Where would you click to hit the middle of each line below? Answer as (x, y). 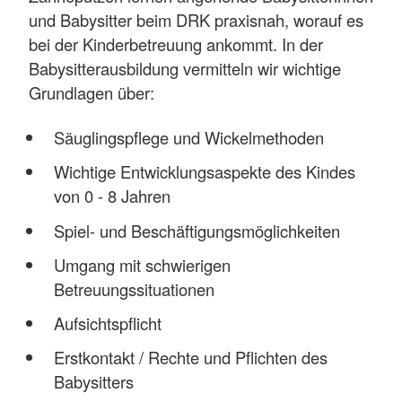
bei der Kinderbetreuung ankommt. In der (176, 44)
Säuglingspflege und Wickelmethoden (188, 138)
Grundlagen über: (92, 92)
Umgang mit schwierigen (142, 264)
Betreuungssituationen (134, 288)
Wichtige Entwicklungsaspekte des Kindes (204, 172)
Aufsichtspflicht (107, 323)
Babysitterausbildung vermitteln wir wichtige (185, 68)
